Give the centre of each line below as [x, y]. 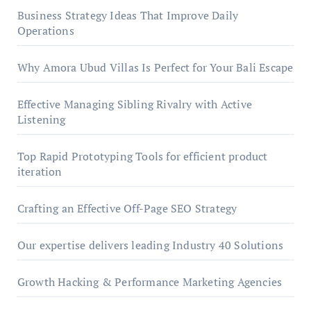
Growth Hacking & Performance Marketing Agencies [150, 282]
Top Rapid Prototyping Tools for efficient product [142, 157]
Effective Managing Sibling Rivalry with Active [134, 104]
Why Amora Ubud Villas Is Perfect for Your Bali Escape [155, 68]
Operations [45, 31]
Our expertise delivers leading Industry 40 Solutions [150, 245]
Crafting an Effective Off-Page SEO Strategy [127, 209]
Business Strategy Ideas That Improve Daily [128, 16]
